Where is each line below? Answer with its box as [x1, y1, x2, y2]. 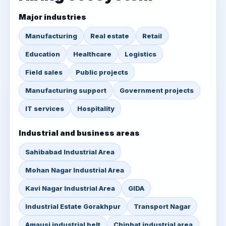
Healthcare [73, 50, 111, 58]
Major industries [19, 12, 86, 22]
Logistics [125, 50, 156, 58]
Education [25, 50, 60, 58]
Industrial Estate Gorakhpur [25, 202, 121, 210]
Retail [142, 32, 162, 40]
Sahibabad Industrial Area [25, 148, 115, 156]
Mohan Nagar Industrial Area [25, 166, 124, 174]
